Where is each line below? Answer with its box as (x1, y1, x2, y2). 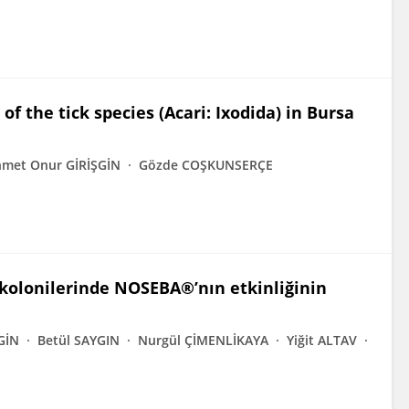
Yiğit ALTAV (287, 331, 357, 349)
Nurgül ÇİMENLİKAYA (138, 331, 268, 349)
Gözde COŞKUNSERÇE (139, 156, 273, 173)
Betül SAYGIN (37, 331, 120, 349)
